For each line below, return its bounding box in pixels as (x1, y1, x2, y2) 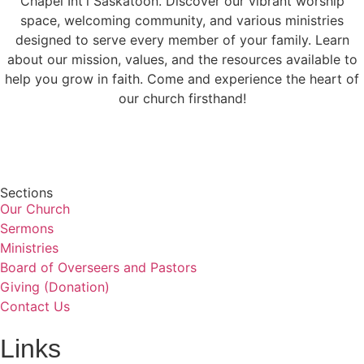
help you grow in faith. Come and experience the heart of (5, 71, 359, 87)
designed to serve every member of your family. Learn (15, 32, 349, 48)
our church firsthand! (118, 90, 246, 106)
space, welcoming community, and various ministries (20, 12, 344, 28)
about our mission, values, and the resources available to (6, 51, 357, 67)
